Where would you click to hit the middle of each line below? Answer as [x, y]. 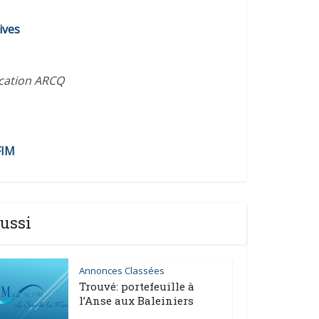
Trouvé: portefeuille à [137, 286]
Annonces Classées [122, 271]
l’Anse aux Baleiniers [136, 300]
